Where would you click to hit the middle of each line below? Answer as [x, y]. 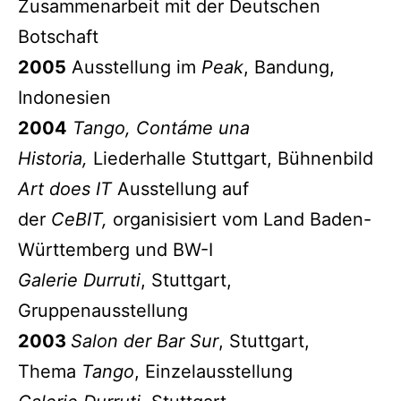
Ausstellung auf [183, 188]
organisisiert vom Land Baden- [242, 219]
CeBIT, [79, 219]
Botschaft [58, 36]
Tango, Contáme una [161, 128]
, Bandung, [289, 67]
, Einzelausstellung [213, 371]
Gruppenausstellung [103, 310]
